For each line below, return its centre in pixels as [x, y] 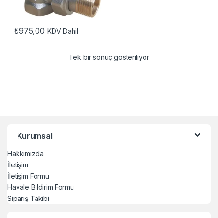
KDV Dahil [63, 31]
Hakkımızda [26, 153]
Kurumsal [35, 136]
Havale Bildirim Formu [41, 187]
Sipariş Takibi [28, 198]
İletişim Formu [28, 176]
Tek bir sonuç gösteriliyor [109, 57]
